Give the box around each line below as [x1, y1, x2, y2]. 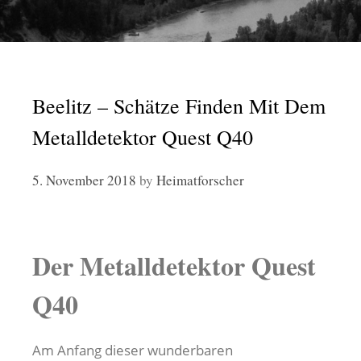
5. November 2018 [32, 171, 136, 189]
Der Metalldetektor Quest [32, 247, 316, 284]
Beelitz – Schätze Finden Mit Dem [32, 92, 326, 119]
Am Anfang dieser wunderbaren [32, 341, 233, 359]
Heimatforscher [156, 171, 244, 189]
